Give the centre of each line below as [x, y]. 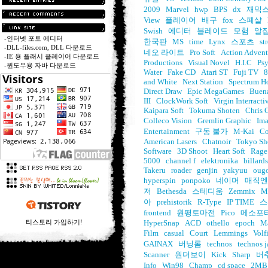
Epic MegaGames [216, 91]
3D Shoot [192, 151]
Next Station [203, 82]
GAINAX [158, 244]
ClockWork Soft [182, 101]
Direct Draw [163, 91]
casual [174, 233]
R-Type [209, 202]
